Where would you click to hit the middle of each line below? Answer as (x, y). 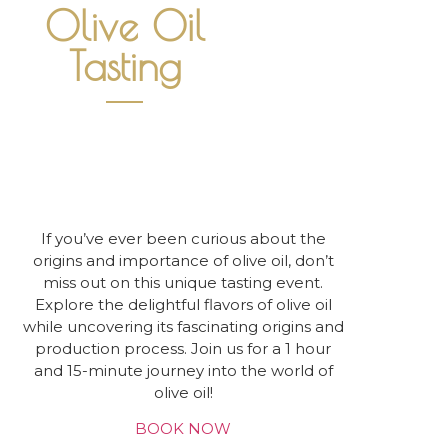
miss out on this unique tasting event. (183, 282)
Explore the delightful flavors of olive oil (183, 304)
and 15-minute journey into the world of (183, 370)
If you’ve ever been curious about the (183, 238)
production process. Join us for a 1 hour (183, 348)
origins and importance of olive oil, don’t (183, 260)
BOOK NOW (183, 429)
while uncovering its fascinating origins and (183, 326)
